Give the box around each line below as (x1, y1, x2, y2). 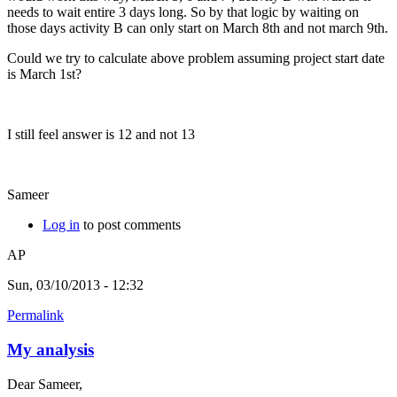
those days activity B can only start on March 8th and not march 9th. (7, 20, 388, 36)
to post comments (80, 217, 181, 233)
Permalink (7, 307, 64, 323)
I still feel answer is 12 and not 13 (7, 127, 195, 143)
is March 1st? (7, 66, 89, 82)
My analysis (7, 340, 94, 360)
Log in (43, 217, 80, 233)
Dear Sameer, (7, 376, 82, 392)
